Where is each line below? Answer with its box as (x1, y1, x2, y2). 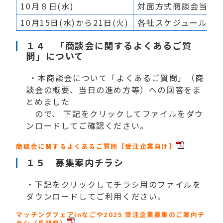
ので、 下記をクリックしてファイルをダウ (26, 108, 204, 120)
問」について (26, 49, 85, 63)
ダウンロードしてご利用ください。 (26, 190, 167, 202)
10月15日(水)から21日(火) (20, 16, 129, 29)
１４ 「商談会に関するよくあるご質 (26, 39, 192, 52)
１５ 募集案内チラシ (26, 155, 124, 169)
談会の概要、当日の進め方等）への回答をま (26, 84, 202, 96)
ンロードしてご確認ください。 (26, 119, 149, 132)
